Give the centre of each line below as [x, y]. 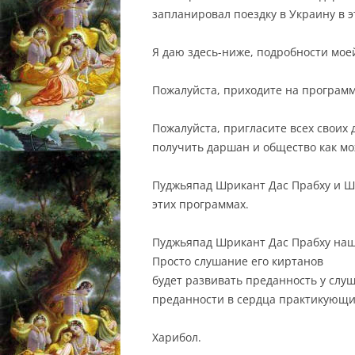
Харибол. [177, 338]
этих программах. [200, 204]
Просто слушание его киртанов [238, 261]
